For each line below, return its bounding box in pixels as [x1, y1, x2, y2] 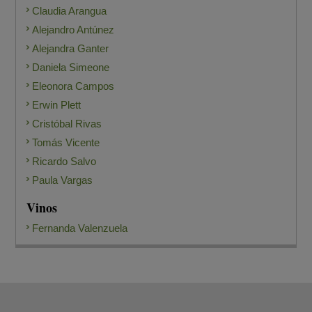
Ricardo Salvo [32, 155, 97, 168]
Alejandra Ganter [32, 42, 109, 55]
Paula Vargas [32, 174, 93, 187]
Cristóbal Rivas [32, 118, 102, 130]
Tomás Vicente [32, 136, 100, 149]
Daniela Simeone [32, 61, 110, 74]
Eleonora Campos [32, 80, 115, 93]
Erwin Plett [32, 99, 81, 111]
